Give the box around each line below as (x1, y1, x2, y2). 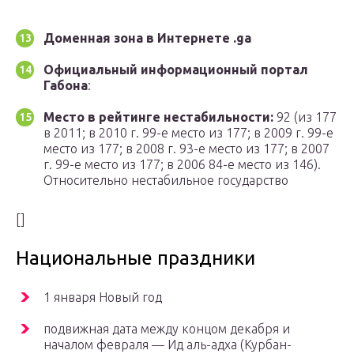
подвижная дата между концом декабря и (43, 322, 290, 337)
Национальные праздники (16, 247, 255, 269)
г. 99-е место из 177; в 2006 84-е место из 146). (43, 157, 321, 172)
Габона (43, 78, 88, 93)
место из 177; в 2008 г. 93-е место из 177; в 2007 (43, 141, 330, 156)
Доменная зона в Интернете (43, 31, 233, 46)
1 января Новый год (43, 290, 162, 305)
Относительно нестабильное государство (43, 173, 288, 188)
